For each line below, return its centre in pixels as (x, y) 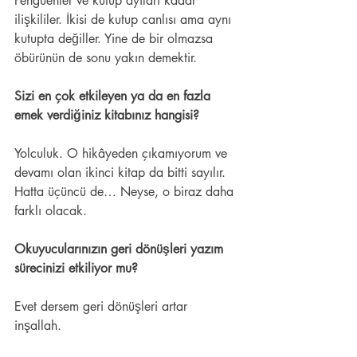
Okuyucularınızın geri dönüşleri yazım (121, 249)
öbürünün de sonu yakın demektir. (108, 57)
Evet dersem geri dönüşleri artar (103, 306)
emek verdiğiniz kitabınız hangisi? (111, 115)
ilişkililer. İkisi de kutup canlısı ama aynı (125, 19)
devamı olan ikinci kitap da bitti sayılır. (122, 172)
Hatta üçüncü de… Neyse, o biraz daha (126, 191)
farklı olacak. (55, 210)
